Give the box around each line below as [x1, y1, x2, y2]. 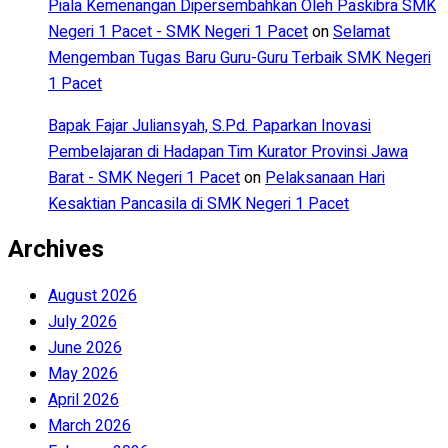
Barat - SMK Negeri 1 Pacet [48, 165, 240, 190]
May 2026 [48, 361, 118, 386]
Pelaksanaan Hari [265, 165, 385, 190]
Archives [8, 231, 104, 267]
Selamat [333, 19, 390, 44]
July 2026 [48, 309, 117, 334]
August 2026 [48, 283, 137, 308]
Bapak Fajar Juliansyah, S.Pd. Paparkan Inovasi [48, 113, 371, 138]
